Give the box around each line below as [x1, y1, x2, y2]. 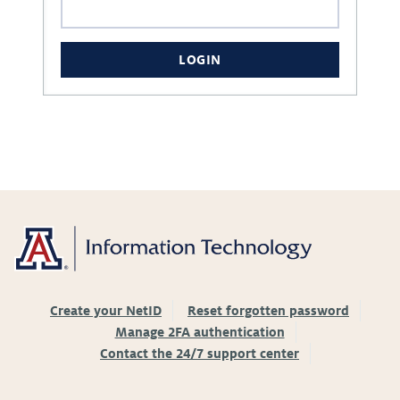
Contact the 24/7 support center [100, 346, 299, 361]
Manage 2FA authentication [114, 325, 285, 339]
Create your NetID [50, 304, 162, 318]
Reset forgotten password [187, 304, 349, 318]
